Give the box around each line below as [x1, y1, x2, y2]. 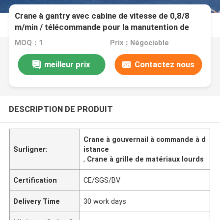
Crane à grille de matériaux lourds [87, 155, 204, 163]
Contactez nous [134, 59, 194, 69]
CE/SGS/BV [83, 176, 121, 184]
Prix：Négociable [110, 39, 169, 47]
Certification [13, 176, 57, 184]
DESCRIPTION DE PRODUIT [8, 104, 113, 114]
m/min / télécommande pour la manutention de [15, 22, 190, 32]
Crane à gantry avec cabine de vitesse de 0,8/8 [15, 11, 190, 21]
